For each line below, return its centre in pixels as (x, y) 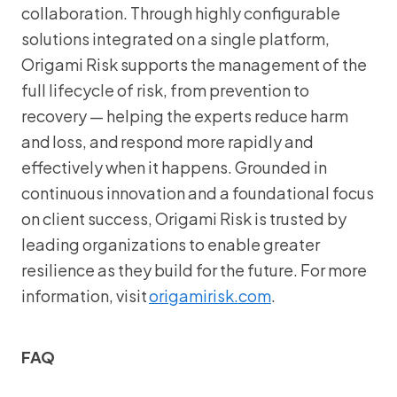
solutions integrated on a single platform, (175, 39)
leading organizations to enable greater (171, 244)
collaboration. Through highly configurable (181, 13)
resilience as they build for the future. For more (194, 270)
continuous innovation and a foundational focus (198, 193)
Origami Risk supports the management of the (194, 64)
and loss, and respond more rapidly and (167, 141)
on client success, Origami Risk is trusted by (184, 218)
